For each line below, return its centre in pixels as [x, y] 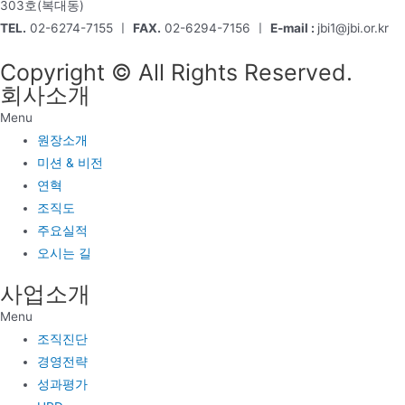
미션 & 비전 [71, 162]
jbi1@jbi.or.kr [353, 28]
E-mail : [294, 28]
